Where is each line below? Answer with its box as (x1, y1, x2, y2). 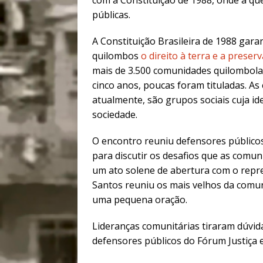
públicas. (92, 8, 130, 22)
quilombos (92, 49, 141, 63)
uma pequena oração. (92, 193, 187, 207)
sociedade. (92, 108, 137, 122)
